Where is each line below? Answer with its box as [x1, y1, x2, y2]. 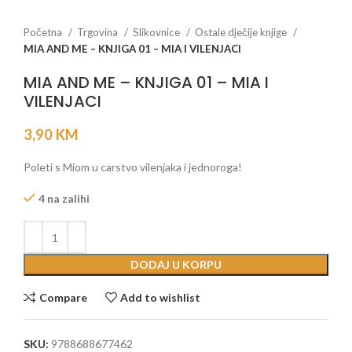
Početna [24, 26, 64, 38]
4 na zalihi [38, 192, 90, 205]
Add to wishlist [120, 290, 201, 304]
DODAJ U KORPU [130, 258, 222, 271]
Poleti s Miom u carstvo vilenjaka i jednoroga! [24, 160, 242, 174]
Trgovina [77, 26, 120, 38]
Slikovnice [133, 26, 182, 38]
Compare [38, 290, 87, 304]
